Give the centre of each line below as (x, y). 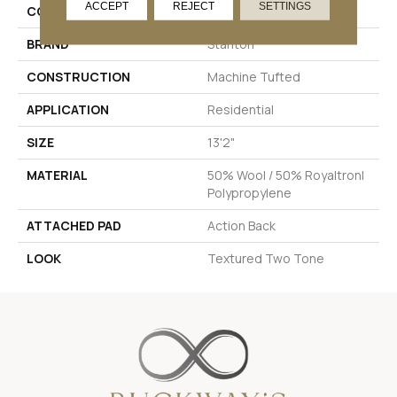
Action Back (241, 226)
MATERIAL (57, 175)
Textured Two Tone (266, 259)
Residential (241, 110)
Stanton (231, 44)
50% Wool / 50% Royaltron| (286, 175)
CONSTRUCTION (78, 77)
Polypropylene (249, 193)
